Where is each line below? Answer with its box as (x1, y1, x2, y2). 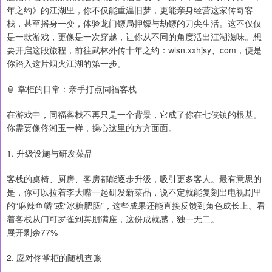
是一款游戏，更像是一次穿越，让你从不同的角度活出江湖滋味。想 (7, 30, 262, 42)
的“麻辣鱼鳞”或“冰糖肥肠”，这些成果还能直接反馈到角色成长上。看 (7, 199, 265, 211)
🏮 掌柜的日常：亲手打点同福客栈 (7, 83, 137, 95)
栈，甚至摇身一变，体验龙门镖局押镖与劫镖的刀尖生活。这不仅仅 (7, 17, 262, 29)
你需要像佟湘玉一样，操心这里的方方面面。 (7, 121, 177, 134)
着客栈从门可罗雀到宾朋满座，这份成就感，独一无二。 (7, 212, 219, 225)
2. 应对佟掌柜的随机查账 (7, 251, 101, 263)
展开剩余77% (7, 226, 58, 238)
